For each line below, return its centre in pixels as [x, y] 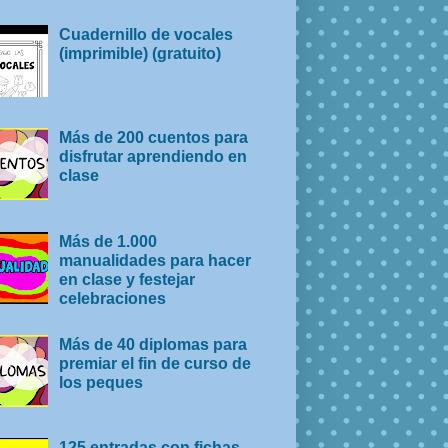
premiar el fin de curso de [155, 364]
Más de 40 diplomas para [153, 345]
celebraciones [113, 298]
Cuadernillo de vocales [146, 34]
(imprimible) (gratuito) [140, 53]
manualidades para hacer [155, 260]
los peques [101, 383]
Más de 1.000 [108, 241]
